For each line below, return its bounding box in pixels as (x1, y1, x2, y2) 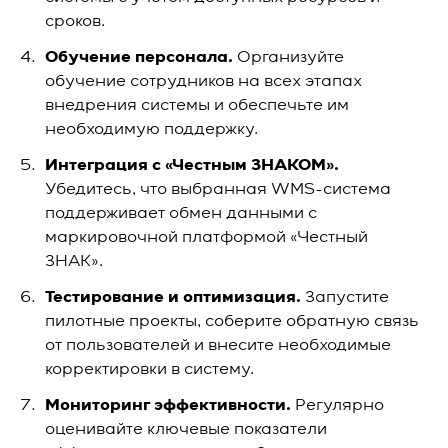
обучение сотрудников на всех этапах (45, 74, 362, 90)
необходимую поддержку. (45, 122, 258, 138)
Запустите (301, 290, 389, 306)
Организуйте (233, 50, 344, 66)
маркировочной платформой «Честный (45, 230, 368, 246)
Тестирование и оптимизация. (45, 290, 301, 306)
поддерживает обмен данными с (45, 206, 317, 222)
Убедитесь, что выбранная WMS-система (45, 182, 391, 198)
